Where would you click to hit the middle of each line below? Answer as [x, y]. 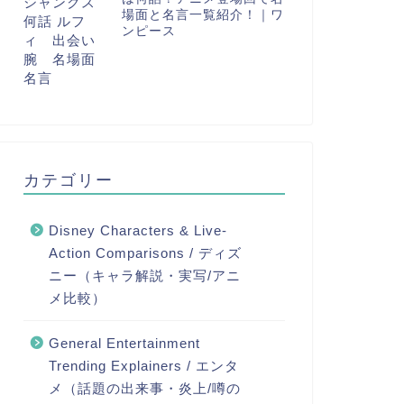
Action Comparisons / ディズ [145, 252]
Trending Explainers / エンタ [143, 365]
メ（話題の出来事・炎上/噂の [144, 388]
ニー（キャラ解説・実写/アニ [144, 275]
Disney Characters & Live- [138, 230]
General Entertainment [124, 343]
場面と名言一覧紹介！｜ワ [202, 14]
